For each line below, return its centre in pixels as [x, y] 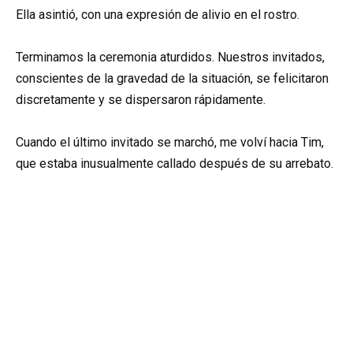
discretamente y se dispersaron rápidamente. [141, 99]
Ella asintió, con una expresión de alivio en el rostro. [158, 14]
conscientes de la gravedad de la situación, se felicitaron [172, 78]
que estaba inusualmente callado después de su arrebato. [175, 163]
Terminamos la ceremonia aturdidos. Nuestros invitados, [170, 57]
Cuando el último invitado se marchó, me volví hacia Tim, [170, 142]
